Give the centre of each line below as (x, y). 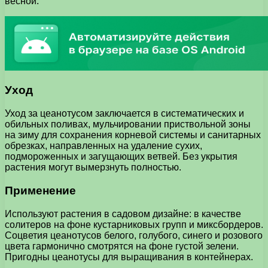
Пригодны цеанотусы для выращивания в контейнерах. (129, 257)
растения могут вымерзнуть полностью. (93, 167)
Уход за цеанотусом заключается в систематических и (124, 114)
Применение (40, 190)
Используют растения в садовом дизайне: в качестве (123, 214)
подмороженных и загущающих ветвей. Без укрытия (121, 157)
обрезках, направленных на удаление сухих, (103, 146)
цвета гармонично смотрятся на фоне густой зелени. (122, 246)
